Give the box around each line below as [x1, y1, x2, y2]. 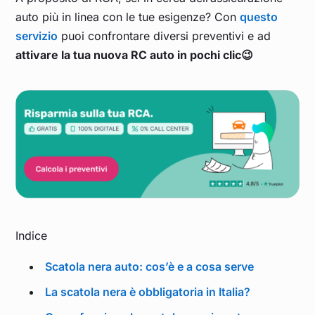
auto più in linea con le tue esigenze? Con [15, 9, 240, 24]
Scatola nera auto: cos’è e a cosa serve [45, 259, 255, 274]
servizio [15, 28, 58, 43]
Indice [15, 229, 48, 243]
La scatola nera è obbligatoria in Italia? [45, 285, 251, 300]
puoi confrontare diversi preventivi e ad [58, 28, 271, 43]
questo [240, 9, 278, 24]
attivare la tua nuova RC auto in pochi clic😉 [15, 47, 257, 62]
